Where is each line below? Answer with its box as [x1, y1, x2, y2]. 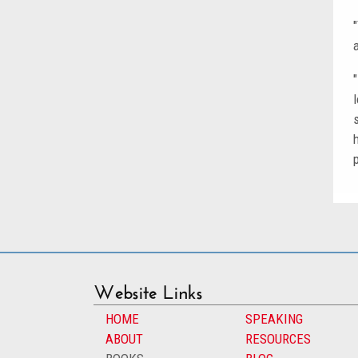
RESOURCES [245, 330, 311, 347]
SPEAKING [245, 310, 303, 327]
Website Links [93, 273, 203, 304]
